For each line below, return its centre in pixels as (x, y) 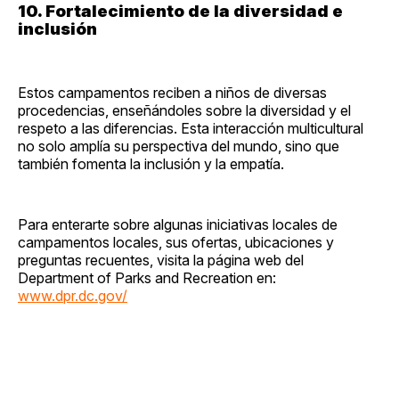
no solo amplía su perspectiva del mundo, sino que (179, 147)
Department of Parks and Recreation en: (147, 278)
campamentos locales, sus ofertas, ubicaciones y (176, 243)
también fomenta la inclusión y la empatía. (151, 164)
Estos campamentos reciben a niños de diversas (172, 93)
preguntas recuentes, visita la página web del (161, 261)
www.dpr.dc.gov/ (73, 296)
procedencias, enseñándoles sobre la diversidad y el (184, 111)
